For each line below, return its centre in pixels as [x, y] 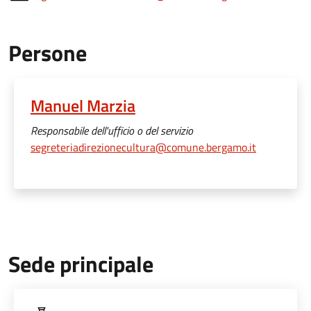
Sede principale [81, 264]
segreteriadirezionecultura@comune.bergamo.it [143, 148]
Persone [48, 53]
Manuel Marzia [83, 106]
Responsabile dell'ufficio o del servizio [112, 131]
